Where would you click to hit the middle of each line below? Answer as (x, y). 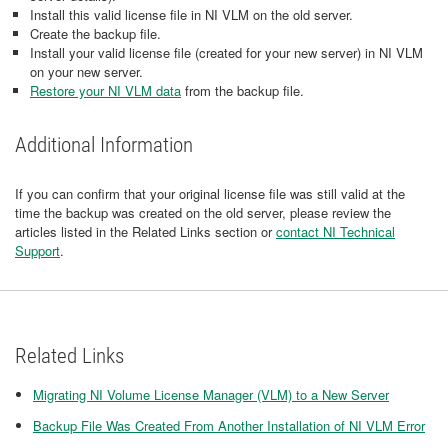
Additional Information (104, 145)
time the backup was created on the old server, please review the (203, 212)
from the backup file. (242, 90)
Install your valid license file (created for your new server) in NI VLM (226, 52)
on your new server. (86, 71)
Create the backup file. (95, 33)
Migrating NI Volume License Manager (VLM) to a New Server (211, 394)
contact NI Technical (335, 231)
